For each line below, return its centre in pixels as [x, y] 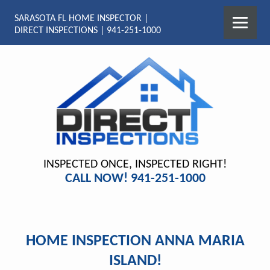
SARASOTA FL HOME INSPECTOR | [82, 19]
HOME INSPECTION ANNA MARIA [135, 241]
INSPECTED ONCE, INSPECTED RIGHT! [135, 165]
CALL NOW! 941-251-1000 [135, 179]
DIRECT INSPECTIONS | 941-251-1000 [88, 31]
